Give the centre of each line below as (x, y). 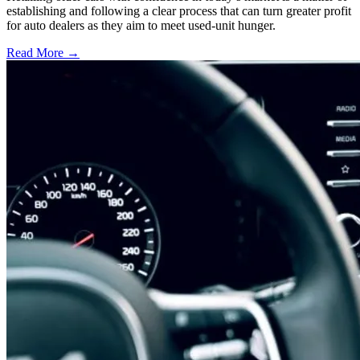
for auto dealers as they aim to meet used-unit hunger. (141, 26)
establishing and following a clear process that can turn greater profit (179, 11)
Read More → (43, 53)
